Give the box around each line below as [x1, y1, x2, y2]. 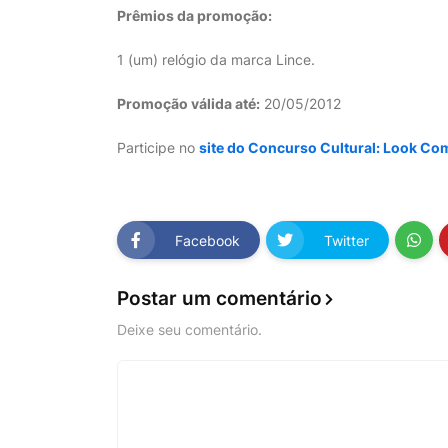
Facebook [175, 231, 240, 249]
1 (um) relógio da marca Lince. [117, 51, 315, 68]
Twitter [324, 231, 369, 249]
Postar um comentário [117, 287, 322, 310]
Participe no [117, 139, 199, 156]
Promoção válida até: [117, 95, 260, 112]
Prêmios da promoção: [117, 7, 272, 24]
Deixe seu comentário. [117, 320, 262, 338]
